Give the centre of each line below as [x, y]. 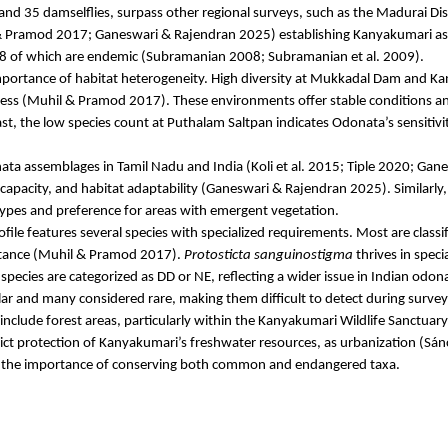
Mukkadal [339, 79]
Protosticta [217, 255]
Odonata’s [363, 123]
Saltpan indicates [278, 123]
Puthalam [196, 123]
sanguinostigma [303, 255]
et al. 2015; [309, 167]
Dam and [399, 79]
